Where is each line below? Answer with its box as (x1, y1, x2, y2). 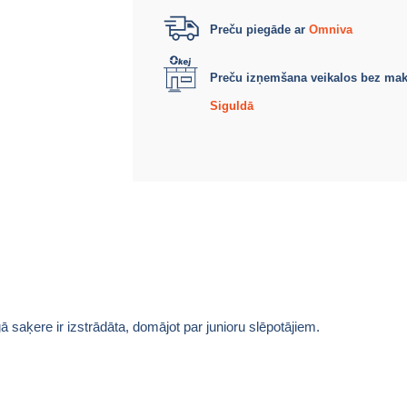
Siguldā (210, 99, 253, 113)
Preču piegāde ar (210, 23, 309, 36)
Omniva (309, 23, 352, 36)
